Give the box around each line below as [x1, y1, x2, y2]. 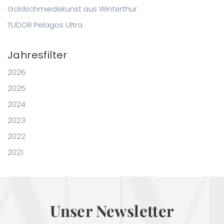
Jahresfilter [7, 48, 67, 62]
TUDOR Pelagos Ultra [7, 19, 82, 30]
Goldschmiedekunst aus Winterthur [7, 3, 137, 14]
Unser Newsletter [50, 200, 174, 221]
